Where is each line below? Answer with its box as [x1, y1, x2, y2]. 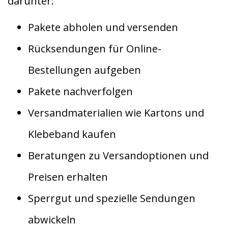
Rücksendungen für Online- [28, 41, 161, 55]
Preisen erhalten [28, 169, 108, 184]
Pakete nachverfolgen [28, 84, 133, 98]
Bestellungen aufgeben [28, 63, 141, 77]
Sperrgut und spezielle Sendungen [28, 191, 195, 205]
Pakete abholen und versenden [28, 20, 178, 34]
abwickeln [28, 212, 76, 226]
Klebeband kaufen [28, 127, 116, 141]
